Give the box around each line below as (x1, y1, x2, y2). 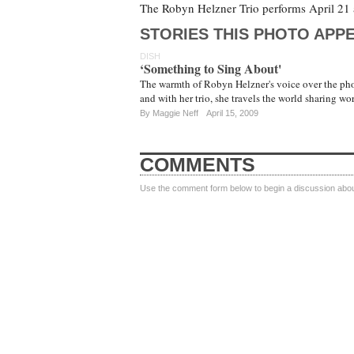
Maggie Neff (153, 108, 198, 118)
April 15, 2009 (206, 108, 258, 118)
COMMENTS (140, 153, 255, 175)
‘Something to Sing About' (140, 59, 281, 77)
